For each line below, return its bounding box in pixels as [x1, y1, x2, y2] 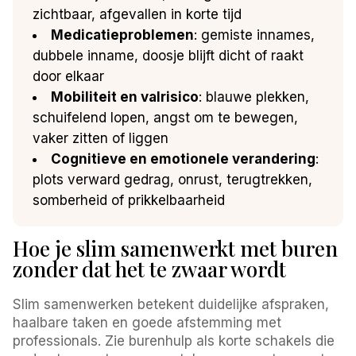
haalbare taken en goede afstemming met [13, 314, 282, 331]
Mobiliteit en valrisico [51, 88, 199, 105]
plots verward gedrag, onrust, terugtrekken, [33, 171, 313, 188]
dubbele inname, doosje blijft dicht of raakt [33, 47, 304, 64]
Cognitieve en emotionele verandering [51, 150, 316, 167]
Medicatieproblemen [51, 26, 195, 43]
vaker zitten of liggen [33, 130, 169, 146]
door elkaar [33, 68, 105, 84]
